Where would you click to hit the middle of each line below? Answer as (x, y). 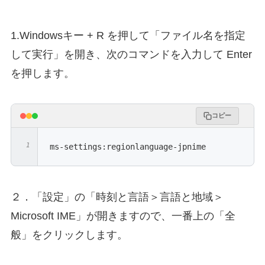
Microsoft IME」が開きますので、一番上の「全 (123, 216)
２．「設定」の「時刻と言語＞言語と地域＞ (117, 197)
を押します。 (42, 73)
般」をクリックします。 (69, 235)
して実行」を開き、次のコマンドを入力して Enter (131, 54)
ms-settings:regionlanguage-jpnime (127, 147)
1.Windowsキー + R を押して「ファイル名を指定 (128, 35)
